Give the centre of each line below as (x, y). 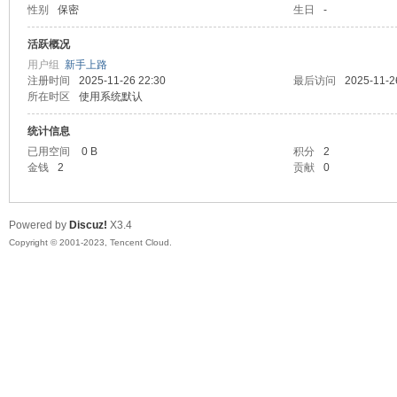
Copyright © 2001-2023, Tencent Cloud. (90, 242)
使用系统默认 (110, 97)
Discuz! (88, 225)
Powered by (39, 225)
